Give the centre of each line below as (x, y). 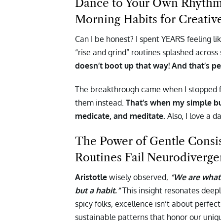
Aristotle (91, 177)
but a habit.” (99, 190)
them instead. (100, 102)
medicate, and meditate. (120, 116)
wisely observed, (138, 177)
